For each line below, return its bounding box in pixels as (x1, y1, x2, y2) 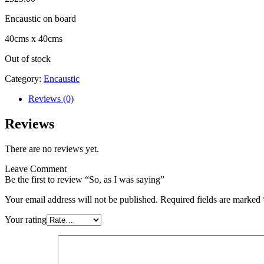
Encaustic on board (5, 13, 76, 24)
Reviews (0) (28, 93, 74, 104)
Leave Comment (5, 163, 67, 174)
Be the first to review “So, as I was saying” (5, 174, 164, 184)
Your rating (5, 214, 47, 225)
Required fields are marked (158, 194, 263, 204)
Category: (5, 73, 44, 84)
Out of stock (5, 53, 51, 64)
